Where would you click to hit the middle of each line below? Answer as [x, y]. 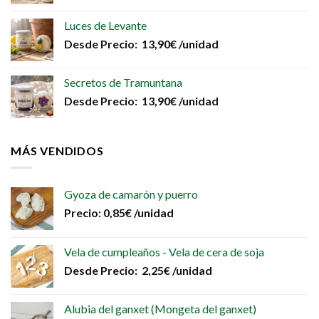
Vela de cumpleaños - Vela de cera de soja [164, 252]
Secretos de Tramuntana [123, 82]
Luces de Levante [105, 25]
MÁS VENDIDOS [57, 150]
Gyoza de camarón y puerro [131, 194]
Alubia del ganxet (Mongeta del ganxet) [160, 309]
